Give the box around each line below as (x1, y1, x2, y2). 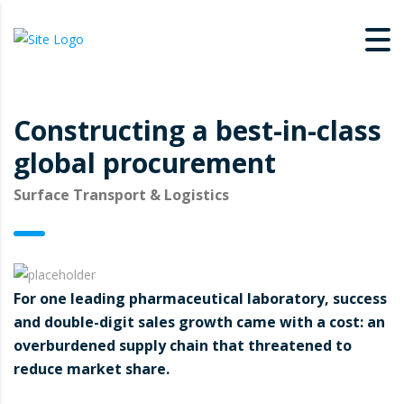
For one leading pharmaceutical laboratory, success (14, 289, 387, 309)
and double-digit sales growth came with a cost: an (14, 312, 385, 333)
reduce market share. (14, 359, 170, 380)
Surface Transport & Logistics (14, 185, 229, 206)
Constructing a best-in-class (14, 112, 381, 150)
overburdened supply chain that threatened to (14, 335, 352, 356)
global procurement (14, 144, 276, 182)
